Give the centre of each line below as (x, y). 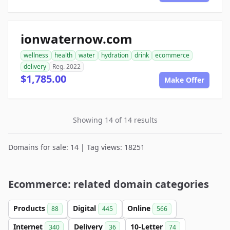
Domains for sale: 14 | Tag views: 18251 (76, 147)
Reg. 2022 (66, 66)
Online (140, 208)
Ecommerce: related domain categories (109, 184)
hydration (115, 55)
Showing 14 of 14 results (115, 120)
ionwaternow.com (76, 39)
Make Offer (184, 80)
